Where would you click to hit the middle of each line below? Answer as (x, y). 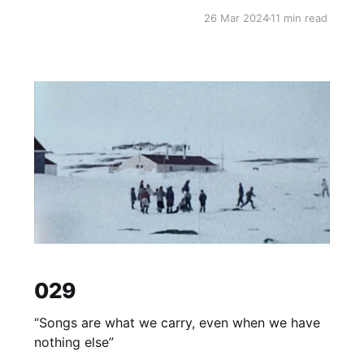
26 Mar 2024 (236, 18)
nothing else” (74, 342)
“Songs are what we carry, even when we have (177, 322)
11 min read (299, 18)
